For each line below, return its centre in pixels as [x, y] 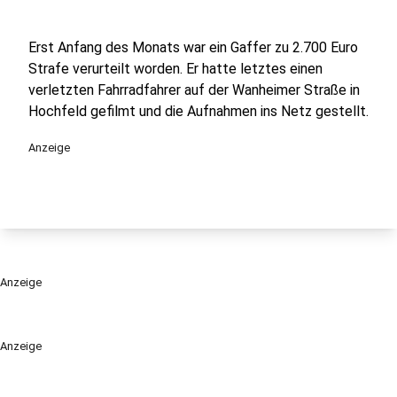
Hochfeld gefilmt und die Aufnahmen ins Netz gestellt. [198, 111]
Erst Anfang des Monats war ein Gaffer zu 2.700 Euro [193, 47]
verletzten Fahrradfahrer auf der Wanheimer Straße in [194, 90]
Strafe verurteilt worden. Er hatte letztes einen [175, 69]
